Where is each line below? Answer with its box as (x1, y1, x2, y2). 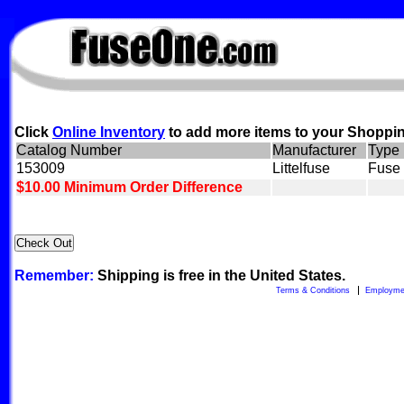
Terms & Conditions (275, 286, 350, 296)
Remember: (14, 268, 94, 283)
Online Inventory (52, 124, 165, 140)
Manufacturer (272, 142, 356, 158)
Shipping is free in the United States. (94, 268, 345, 283)
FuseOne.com (69, 18, 186, 37)
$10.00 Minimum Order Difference (16, 179, 243, 195)
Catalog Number (16, 142, 122, 158)
